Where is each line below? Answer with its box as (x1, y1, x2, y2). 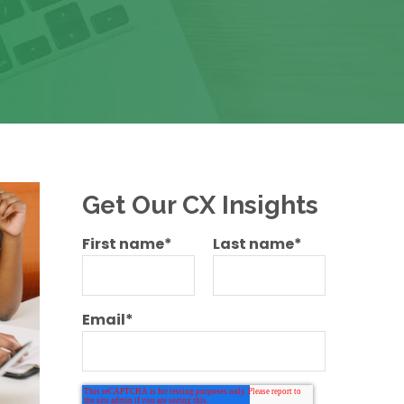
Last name (212, 234, 294, 254)
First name (81, 234, 164, 254)
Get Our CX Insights (81, 190, 318, 220)
